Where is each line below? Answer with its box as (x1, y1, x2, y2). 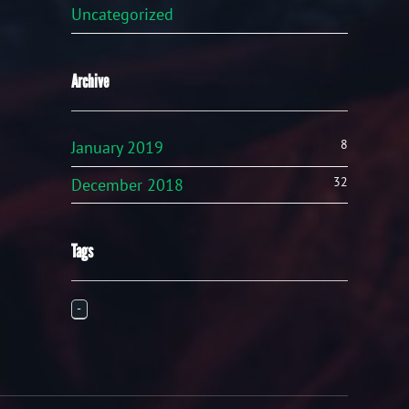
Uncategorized (71, 4, 174, 26)
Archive (71, 69, 110, 92)
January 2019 (71, 137, 164, 159)
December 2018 (71, 173, 184, 195)
